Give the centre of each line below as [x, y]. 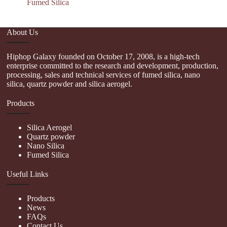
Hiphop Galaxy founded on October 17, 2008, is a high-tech [103, 56]
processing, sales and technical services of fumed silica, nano [104, 74]
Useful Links [28, 174]
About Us [23, 32]
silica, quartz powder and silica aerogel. [70, 84]
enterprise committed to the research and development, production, [113, 65]
